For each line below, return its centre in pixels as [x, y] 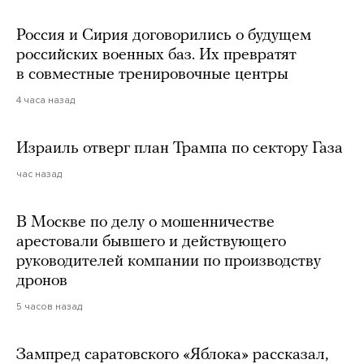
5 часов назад [49, 307]
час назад [39, 174]
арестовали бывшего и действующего [151, 243]
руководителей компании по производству [169, 262]
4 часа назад [45, 100]
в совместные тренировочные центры [152, 75]
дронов [42, 282]
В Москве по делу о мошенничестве [145, 223]
